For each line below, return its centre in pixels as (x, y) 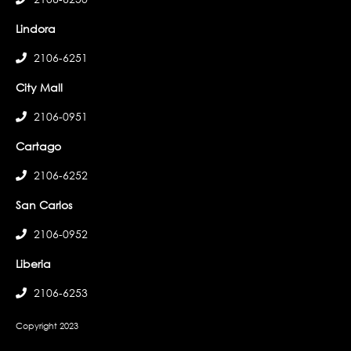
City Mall (39, 87)
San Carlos (44, 204)
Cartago (38, 146)
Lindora (36, 28)
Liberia (33, 263)
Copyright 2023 (47, 326)
